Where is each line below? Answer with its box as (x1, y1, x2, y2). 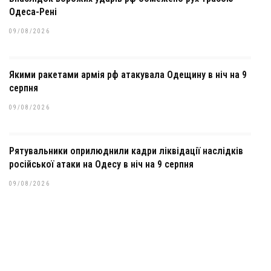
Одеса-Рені (9, 6, 57, 18)
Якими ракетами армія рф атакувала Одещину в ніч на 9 (9, 69, 247, 80)
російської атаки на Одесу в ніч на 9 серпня (9, 158, 194, 170)
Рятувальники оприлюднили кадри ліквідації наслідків (9, 145, 243, 157)
